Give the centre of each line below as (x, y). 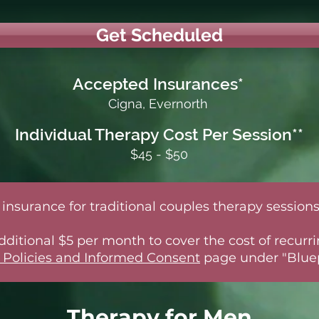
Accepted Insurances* (158, 84)
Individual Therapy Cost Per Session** (159, 134)
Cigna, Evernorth (158, 104)
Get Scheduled (159, 35)
